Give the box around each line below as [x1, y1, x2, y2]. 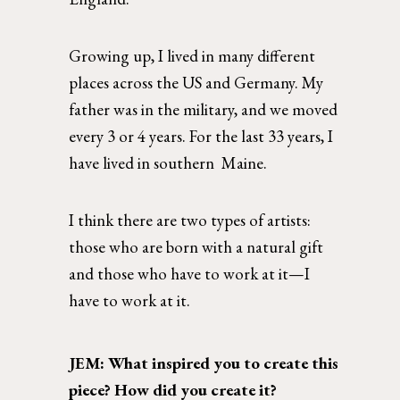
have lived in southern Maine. [69, 152, 275, 175]
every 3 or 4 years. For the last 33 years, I [69, 125, 334, 148]
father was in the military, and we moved [69, 98, 338, 121]
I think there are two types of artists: [69, 209, 312, 232]
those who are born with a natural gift [69, 236, 324, 259]
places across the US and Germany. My [69, 71, 324, 95]
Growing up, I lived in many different [69, 45, 316, 68]
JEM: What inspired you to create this [69, 352, 339, 375]
